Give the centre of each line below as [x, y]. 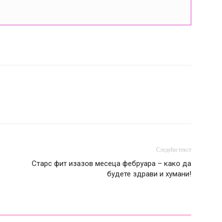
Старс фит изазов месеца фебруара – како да [111, 163]
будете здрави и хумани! [149, 174]
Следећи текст [174, 149]
